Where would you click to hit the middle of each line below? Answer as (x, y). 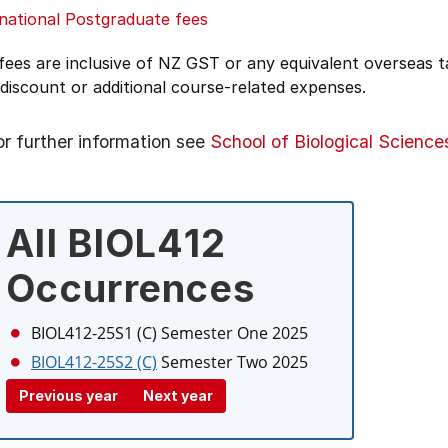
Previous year (68, 395)
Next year (178, 395)
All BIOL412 (116, 243)
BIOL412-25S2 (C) (94, 362)
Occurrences (131, 288)
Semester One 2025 (234, 333)
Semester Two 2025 (234, 362)
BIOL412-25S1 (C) (94, 333)
